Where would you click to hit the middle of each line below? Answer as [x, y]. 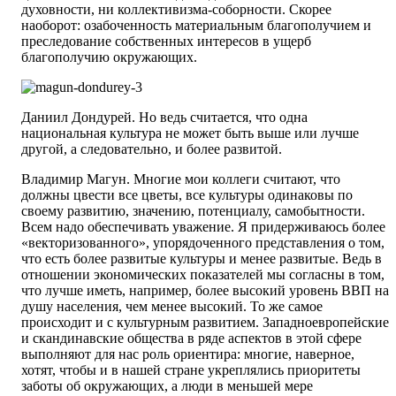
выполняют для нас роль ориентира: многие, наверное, [188, 354]
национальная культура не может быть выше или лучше [190, 133]
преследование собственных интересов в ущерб [166, 42]
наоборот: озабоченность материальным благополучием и [196, 26]
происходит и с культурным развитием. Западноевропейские [205, 323]
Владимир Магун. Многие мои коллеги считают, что [181, 179]
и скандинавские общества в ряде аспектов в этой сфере [191, 339]
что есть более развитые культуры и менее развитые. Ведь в [202, 259]
